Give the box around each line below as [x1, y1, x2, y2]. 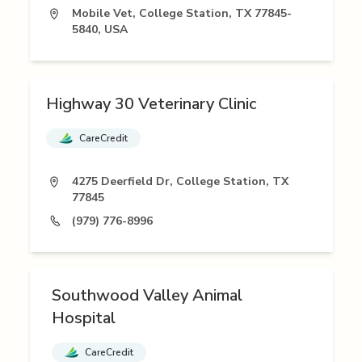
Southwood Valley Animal [52, 284, 242, 307]
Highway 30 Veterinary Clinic [45, 93, 256, 116]
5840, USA [71, 22, 128, 38]
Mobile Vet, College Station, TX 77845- [71, 6, 292, 22]
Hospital [52, 307, 116, 330]
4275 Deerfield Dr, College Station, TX [71, 174, 288, 190]
